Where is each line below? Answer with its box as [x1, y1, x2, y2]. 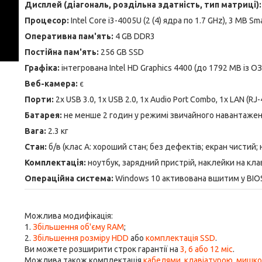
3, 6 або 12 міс [180, 244, 233, 254]
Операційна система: [25, 174, 113, 183]
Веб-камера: [25, 79, 78, 88]
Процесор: [25, 16, 69, 25]
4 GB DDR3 [113, 32, 155, 41]
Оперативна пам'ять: [25, 32, 113, 41]
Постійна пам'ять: [25, 47, 99, 57]
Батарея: [25, 111, 62, 120]
